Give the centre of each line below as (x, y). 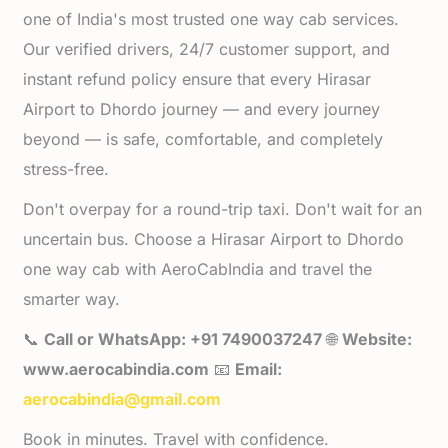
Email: (259, 369)
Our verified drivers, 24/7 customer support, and (207, 49)
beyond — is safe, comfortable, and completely (203, 139)
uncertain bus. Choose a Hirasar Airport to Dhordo (214, 239)
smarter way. (72, 299)
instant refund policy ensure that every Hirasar (197, 79)
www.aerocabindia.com (116, 369)
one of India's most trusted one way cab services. (211, 19)
